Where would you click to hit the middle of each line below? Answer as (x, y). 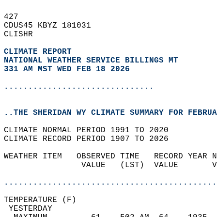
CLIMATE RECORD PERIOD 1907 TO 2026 (91, 139)
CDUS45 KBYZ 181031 (52, 26)
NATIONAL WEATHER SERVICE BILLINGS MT (91, 61)
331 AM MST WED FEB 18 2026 (67, 69)
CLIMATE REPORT (40, 52)
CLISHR (23, 34)
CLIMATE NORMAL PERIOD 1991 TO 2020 (91, 130)
